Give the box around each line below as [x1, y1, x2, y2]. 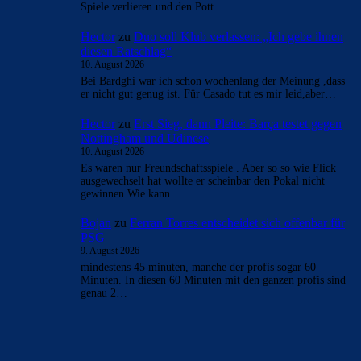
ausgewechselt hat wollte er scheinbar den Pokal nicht [81, 174, 325, 187]
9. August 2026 [81, 245, 139, 257]
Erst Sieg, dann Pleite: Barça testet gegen [134, 116, 342, 131]
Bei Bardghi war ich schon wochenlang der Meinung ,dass [81, 75, 345, 88]
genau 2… [81, 287, 127, 300]
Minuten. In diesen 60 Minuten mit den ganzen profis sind [81, 274, 346, 287]
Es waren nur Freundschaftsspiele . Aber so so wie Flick [81, 161, 336, 174]
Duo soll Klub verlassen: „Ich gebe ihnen [134, 30, 343, 44]
